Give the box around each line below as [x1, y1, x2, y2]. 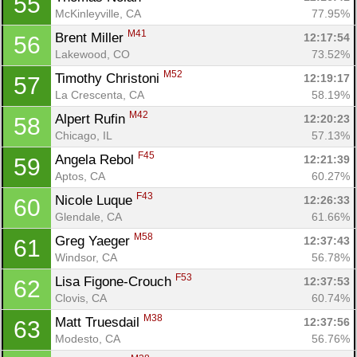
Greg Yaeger [55, 233, 134, 249]
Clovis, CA [55, 291, 107, 304]
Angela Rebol [55, 151, 138, 167]
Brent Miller [55, 29, 127, 45]
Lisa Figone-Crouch [55, 273, 175, 289]
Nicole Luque [55, 192, 136, 208]
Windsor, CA [55, 250, 117, 264]
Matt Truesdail [55, 314, 143, 330]
